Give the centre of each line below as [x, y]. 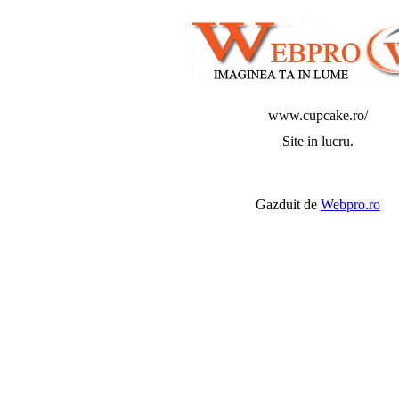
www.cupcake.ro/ [318, 115]
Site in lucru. [318, 141]
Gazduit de [288, 204]
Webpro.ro [350, 204]
